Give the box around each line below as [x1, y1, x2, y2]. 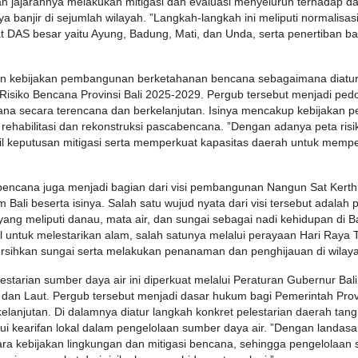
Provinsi [81, 89, 121, 101]
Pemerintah [275, 290, 333, 303]
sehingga [240, 338, 286, 351]
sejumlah [57, 12, 102, 25]
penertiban [288, 28, 342, 41]
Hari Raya [296, 229, 353, 242]
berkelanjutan [133, 105, 202, 117]
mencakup [241, 105, 294, 117]
